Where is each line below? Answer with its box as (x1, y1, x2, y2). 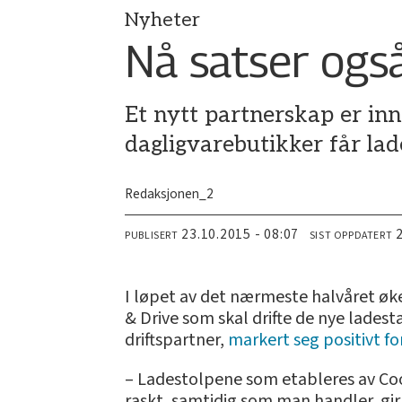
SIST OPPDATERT (309, 228, 393, 244)
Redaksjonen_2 (125, 184, 214, 204)
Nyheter (125, 8, 201, 31)
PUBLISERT (125, 228, 179, 244)
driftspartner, (125, 328, 229, 354)
